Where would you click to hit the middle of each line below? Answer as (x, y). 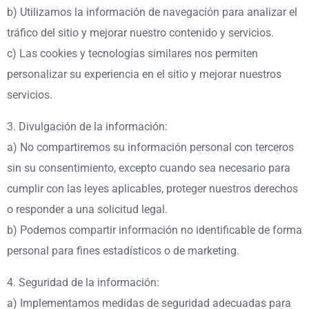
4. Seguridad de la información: (83, 282)
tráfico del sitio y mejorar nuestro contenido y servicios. (140, 32)
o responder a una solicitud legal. (87, 209)
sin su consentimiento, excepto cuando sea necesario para (149, 168)
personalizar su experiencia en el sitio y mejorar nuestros (144, 74)
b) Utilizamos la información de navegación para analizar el (152, 12)
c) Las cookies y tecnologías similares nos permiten (132, 53)
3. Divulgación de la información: (87, 126)
